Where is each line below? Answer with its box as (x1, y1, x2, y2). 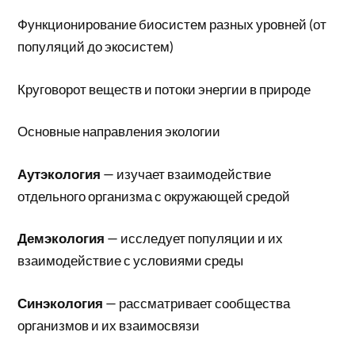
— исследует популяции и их (105, 230, 284, 246)
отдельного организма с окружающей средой (17, 187, 291, 204)
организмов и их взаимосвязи (17, 316, 200, 334)
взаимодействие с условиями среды (17, 252, 244, 269)
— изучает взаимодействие (101, 165, 272, 182)
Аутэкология (17, 165, 101, 182)
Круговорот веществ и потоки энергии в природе (17, 80, 311, 97)
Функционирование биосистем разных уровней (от (17, 16, 327, 32)
